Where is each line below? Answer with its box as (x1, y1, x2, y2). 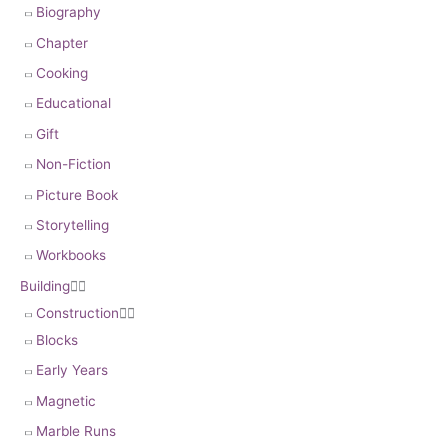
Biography (36, 4, 101, 21)
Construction (36, 304, 119, 321)
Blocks (36, 331, 78, 348)
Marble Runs (36, 422, 116, 439)
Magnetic (36, 392, 96, 409)
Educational (36, 95, 111, 112)
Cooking (36, 64, 88, 81)
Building (20, 277, 70, 294)
